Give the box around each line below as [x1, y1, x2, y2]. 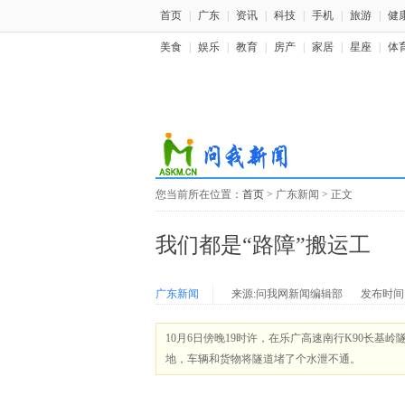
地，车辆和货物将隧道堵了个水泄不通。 [165, 353, 361, 365]
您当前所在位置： [155, 188, 242, 201]
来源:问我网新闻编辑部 [231, 287, 343, 300]
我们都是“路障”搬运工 [155, 233, 371, 257]
